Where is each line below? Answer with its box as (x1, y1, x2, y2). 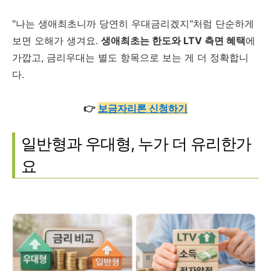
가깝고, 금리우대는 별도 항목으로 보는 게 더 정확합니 (12, 51, 249, 64)
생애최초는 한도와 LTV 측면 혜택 (101, 34, 246, 47)
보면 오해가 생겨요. (12, 34, 101, 47)
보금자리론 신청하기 (98, 102, 188, 114)
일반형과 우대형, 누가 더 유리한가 (21, 134, 251, 153)
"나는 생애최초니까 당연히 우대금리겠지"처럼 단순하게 (12, 17, 254, 30)
